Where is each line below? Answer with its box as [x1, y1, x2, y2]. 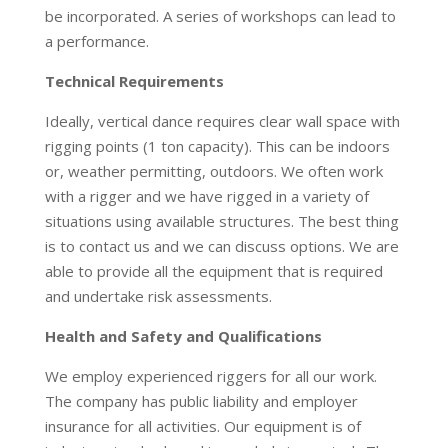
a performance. [44, 31, 149, 51]
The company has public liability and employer [44, 391, 358, 411]
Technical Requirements [44, 71, 224, 91]
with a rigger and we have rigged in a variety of [44, 186, 369, 206]
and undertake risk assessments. [44, 286, 272, 306]
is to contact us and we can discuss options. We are [44, 236, 399, 256]
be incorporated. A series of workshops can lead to [44, 6, 396, 26]
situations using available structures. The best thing [44, 211, 399, 231]
